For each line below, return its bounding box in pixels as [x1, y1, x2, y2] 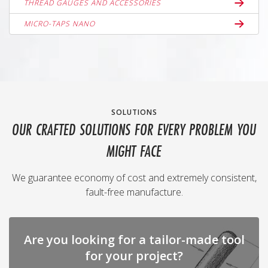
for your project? [85, 248, 183, 264]
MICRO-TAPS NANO [24, 19, 95, 29]
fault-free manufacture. [85, 185, 183, 199]
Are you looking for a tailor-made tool [23, 232, 245, 248]
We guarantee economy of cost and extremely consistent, [11, 171, 257, 184]
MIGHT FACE [106, 144, 162, 161]
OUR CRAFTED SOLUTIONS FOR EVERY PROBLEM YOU [12, 123, 256, 139]
